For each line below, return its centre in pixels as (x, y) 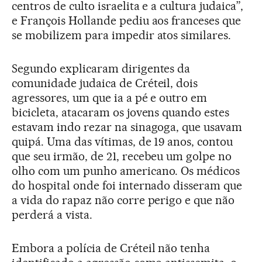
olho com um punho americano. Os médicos (126, 171)
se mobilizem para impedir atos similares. (122, 35)
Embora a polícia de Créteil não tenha (111, 248)
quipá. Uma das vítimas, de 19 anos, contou (123, 142)
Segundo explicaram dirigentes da (101, 69)
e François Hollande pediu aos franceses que (127, 21)
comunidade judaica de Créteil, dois (105, 83)
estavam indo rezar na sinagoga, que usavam (127, 127)
